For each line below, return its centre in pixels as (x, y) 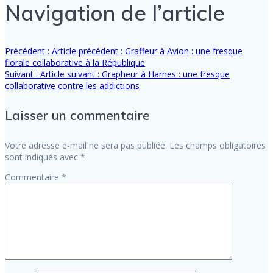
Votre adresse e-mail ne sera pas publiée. (86, 145)
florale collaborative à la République (75, 62)
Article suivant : (70, 74)
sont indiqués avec (43, 157)
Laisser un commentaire (77, 115)
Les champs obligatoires (218, 145)
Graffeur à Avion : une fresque (184, 51)
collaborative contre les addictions (72, 85)
